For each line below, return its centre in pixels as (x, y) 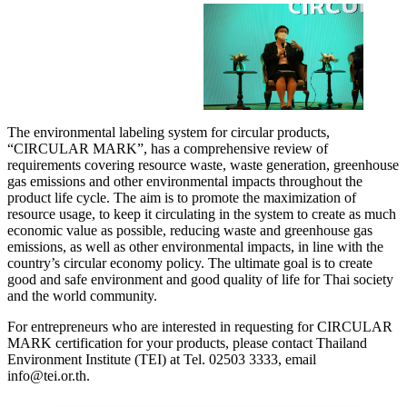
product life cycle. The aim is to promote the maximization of (182, 198)
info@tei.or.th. (49, 376)
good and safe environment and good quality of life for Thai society (200, 280)
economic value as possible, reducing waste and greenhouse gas (190, 231)
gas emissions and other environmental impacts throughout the (185, 182)
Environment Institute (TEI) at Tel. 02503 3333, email (162, 360)
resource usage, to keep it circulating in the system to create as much (202, 214)
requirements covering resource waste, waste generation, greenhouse (203, 165)
